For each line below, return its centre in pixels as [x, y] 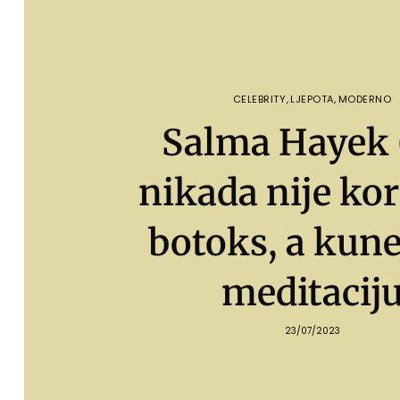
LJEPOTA [312, 99]
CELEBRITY [259, 99]
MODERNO [365, 99]
